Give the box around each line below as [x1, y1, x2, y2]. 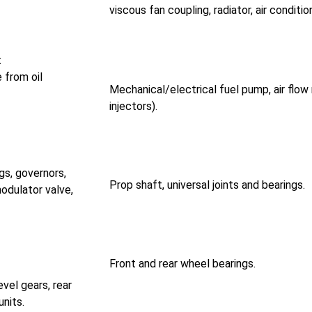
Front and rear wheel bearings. [109, 257, 256, 271]
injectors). [109, 99, 157, 113]
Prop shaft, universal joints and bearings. [109, 178, 305, 192]
